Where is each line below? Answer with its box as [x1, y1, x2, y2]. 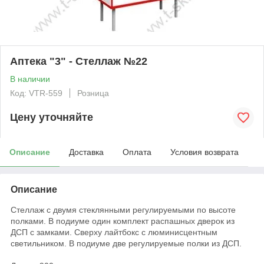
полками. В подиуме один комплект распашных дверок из [11, 216, 235, 226]
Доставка [69, 147, 104, 157]
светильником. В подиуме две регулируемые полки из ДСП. [11, 238, 242, 248]
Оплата [123, 147, 151, 157]
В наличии [10, 74, 50, 84]
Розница [77, 88, 109, 98]
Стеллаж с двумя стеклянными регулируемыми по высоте [11, 204, 236, 214]
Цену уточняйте [10, 111, 93, 124]
